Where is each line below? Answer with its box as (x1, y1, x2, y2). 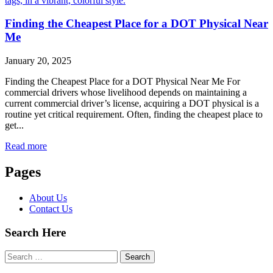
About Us (29, 193, 67, 203)
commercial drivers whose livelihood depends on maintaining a (5, 87, 247, 98)
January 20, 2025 (5, 55, 71, 66)
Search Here (5, 225, 66, 239)
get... (5, 120, 24, 131)
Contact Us (29, 204, 73, 214)
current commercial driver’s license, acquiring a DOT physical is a (5, 98, 259, 109)
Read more (5, 141, 47, 152)
